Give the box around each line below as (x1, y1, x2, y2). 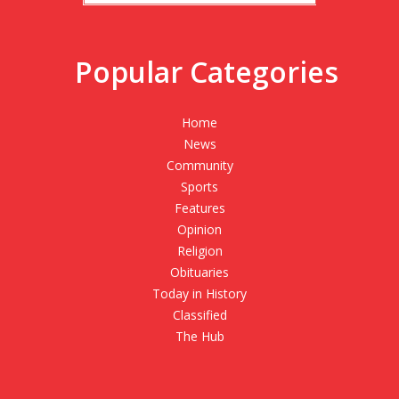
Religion (176, 241, 223, 259)
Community (166, 156, 233, 174)
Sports (181, 177, 218, 195)
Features (174, 199, 225, 216)
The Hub (175, 327, 224, 345)
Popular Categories (74, 52, 338, 91)
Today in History (152, 284, 247, 302)
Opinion (177, 220, 222, 238)
